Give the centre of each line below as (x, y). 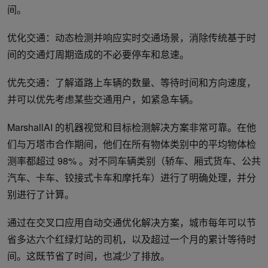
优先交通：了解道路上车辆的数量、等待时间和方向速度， (132, 83)
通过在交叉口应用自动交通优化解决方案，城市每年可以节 (132, 223)
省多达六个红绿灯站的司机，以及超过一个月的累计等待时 (132, 239)
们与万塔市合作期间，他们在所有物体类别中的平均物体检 (132, 144)
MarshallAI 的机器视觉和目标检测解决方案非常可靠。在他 (132, 127)
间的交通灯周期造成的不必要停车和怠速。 (98, 54)
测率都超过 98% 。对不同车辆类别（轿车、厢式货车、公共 (134, 161)
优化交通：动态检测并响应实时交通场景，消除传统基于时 (132, 38)
